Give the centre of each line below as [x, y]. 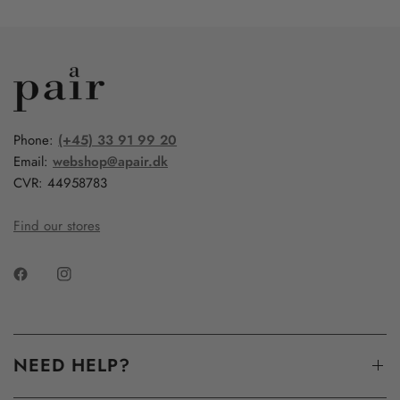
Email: [33, 161]
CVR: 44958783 [61, 183]
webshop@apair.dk [111, 161]
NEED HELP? [72, 365]
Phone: [36, 140]
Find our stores [57, 225]
